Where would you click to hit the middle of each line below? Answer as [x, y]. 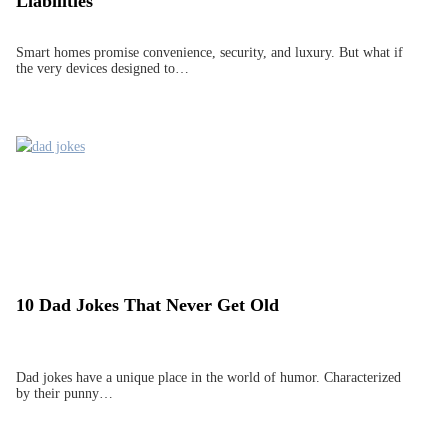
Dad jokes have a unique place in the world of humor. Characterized [208, 377]
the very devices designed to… [102, 68]
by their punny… [64, 393]
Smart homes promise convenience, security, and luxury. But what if [209, 52]
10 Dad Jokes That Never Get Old [147, 305]
